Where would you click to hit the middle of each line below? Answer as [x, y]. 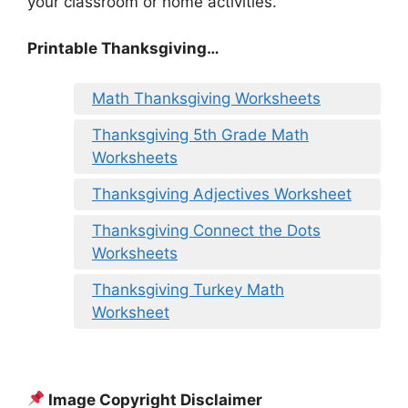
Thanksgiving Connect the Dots [206, 231]
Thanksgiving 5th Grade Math [200, 135]
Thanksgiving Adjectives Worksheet [222, 194]
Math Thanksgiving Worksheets [206, 99]
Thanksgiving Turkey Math [188, 290]
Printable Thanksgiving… [123, 48]
